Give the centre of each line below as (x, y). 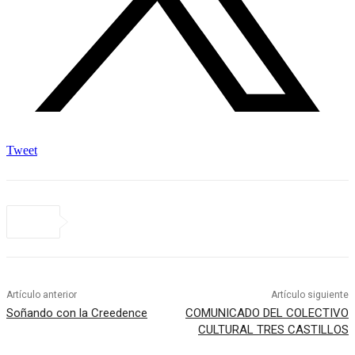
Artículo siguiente (309, 295)
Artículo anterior (42, 295)
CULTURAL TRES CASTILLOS (273, 330)
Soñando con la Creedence (77, 313)
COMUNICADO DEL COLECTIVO (267, 313)
